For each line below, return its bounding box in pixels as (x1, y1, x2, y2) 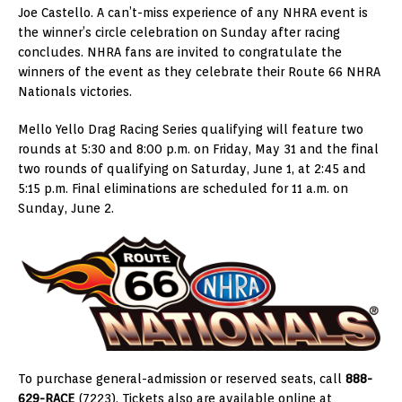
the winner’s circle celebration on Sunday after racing (18, 24, 340, 39)
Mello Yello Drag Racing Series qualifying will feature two (18, 121, 363, 136)
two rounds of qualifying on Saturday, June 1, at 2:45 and (18, 161, 366, 176)
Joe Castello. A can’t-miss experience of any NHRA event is (18, 4, 368, 20)
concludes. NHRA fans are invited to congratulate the (18, 44, 342, 59)
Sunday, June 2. (18, 200, 114, 215)
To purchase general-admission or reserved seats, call (18, 371, 345, 387)
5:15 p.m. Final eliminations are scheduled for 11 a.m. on (18, 180, 348, 196)
